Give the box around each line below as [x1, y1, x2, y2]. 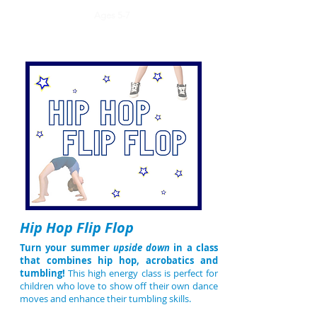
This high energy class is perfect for [68, 267, 219, 279]
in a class [170, 241, 219, 254]
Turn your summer [20, 241, 113, 254]
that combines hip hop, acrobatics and [20, 254, 218, 267]
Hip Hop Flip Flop [20, 218, 134, 237]
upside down [113, 241, 171, 254]
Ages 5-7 [94, 10, 130, 21]
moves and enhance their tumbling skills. [20, 292, 191, 305]
